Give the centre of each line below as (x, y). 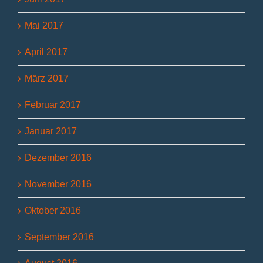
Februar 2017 (53, 105)
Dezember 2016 (58, 158)
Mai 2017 (44, 26)
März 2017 (47, 79)
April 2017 (46, 52)
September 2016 (59, 237)
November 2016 (58, 184)
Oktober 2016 (53, 211)
